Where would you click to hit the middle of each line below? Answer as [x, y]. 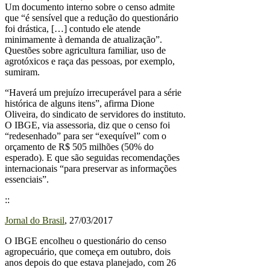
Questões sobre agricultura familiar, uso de [85, 50]
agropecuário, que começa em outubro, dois [88, 251]
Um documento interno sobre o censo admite [90, 7]
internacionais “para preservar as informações [91, 168]
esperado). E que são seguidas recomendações [92, 157]
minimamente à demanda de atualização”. [83, 39]
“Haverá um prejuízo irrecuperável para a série [93, 92]
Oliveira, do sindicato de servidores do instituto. [95, 114]
